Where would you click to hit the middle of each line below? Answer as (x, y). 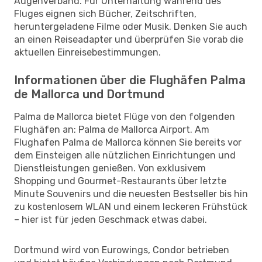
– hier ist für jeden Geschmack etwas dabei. (111, 219)
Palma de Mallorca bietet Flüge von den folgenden (125, 116)
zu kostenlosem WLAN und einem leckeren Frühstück (131, 206)
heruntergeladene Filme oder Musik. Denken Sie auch (131, 26)
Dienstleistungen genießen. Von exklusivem (110, 168)
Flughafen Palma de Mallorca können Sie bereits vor (128, 142)
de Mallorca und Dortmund (89, 94)
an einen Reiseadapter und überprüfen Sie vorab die (129, 39)
